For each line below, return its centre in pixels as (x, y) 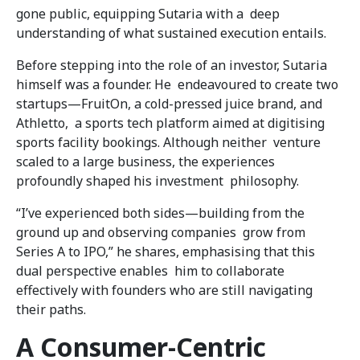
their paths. (53, 310)
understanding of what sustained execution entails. (171, 33)
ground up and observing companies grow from (161, 233)
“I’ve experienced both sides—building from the (160, 213)
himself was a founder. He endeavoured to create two (177, 85)
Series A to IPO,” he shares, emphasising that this (166, 252)
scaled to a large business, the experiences (145, 162)
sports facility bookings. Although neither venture (168, 143)
